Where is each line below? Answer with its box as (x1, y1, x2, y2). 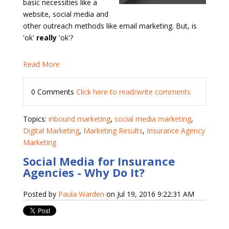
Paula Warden (58, 189, 104, 199)
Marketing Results (83, 126, 143, 136)
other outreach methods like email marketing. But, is (22, 21, 197, 31)
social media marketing (114, 114, 191, 124)
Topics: (22, 114, 49, 124)
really (36, 33, 59, 43)
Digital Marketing (22, 126, 79, 136)
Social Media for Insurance (22, 153, 175, 169)
